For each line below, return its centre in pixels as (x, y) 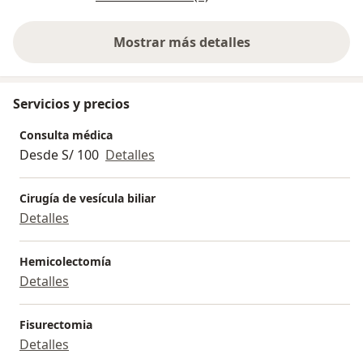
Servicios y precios (71, 103)
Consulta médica (66, 135)
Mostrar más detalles (181, 42)
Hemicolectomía (65, 261)
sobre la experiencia (245, 51)
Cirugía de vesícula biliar (88, 198)
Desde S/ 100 (59, 154)
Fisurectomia (56, 324)
